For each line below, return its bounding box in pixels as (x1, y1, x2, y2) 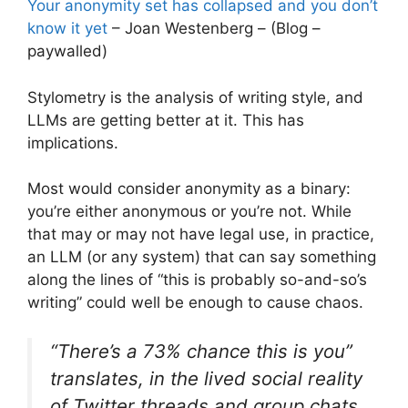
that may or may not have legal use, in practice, (27, 225, 374, 244)
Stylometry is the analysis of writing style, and (27, 87, 363, 107)
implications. (27, 133, 118, 152)
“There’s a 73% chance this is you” (50, 339, 352, 362)
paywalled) (27, 42, 107, 61)
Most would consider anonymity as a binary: (27, 179, 351, 199)
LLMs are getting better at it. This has (27, 110, 304, 129)
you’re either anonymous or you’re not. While (27, 202, 352, 221)
